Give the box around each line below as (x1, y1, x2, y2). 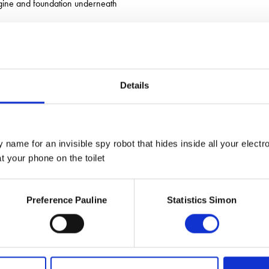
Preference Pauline (26, 195, 107, 205)
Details (119, 80, 150, 91)
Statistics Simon (167, 195, 237, 205)
